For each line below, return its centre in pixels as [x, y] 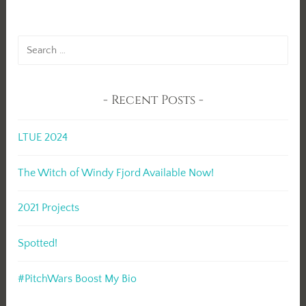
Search [34, 43]
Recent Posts [153, 100]
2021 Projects [49, 208]
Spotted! [38, 243]
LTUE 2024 [43, 138]
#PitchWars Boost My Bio [78, 278]
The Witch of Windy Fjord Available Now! [116, 172]
